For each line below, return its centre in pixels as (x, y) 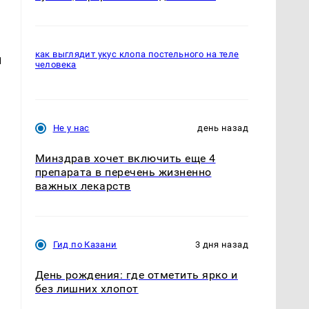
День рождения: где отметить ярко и (136, 275)
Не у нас (71, 128)
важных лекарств (83, 186)
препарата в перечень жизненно (123, 172)
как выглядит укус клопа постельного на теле (137, 54)
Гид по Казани (85, 245)
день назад (223, 128)
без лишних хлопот (87, 289)
